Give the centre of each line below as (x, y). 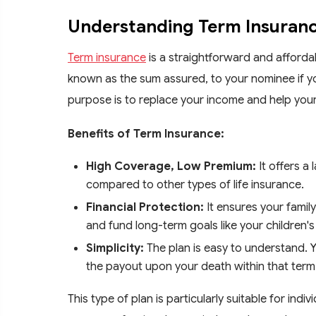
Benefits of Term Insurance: (146, 133)
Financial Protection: (145, 207)
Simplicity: (115, 248)
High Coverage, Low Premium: (171, 166)
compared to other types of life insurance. (195, 184)
